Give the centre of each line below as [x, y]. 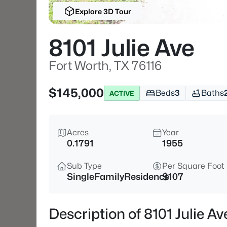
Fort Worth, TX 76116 [105, 66]
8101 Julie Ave [122, 48]
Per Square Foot [193, 166]
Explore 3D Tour [103, 11]
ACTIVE [122, 93]
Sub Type [84, 166]
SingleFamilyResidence [118, 177]
